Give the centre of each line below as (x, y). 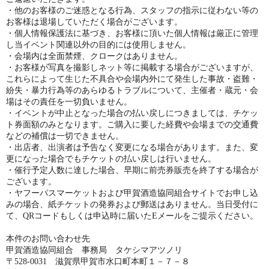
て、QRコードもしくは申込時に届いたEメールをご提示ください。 (132, 216)
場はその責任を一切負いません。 (69, 102)
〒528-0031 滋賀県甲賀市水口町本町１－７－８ (98, 261)
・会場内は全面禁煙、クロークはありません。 (94, 56)
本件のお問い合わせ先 (48, 239)
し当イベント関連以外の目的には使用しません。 (98, 45)
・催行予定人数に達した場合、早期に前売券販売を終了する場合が (132, 170)
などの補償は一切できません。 (65, 136)
